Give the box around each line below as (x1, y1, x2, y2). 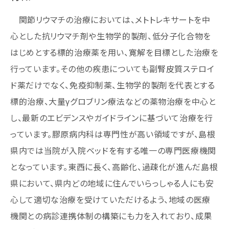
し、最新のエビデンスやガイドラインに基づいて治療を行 (10, 111, 213, 124)
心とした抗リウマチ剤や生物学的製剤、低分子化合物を (10, 30, 212, 42)
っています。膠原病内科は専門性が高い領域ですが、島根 (10, 128, 216, 140)
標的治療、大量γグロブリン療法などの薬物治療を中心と (10, 95, 216, 107)
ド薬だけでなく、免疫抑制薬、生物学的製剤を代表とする (10, 79, 215, 91)
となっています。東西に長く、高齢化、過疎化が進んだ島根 (10, 161, 218, 173)
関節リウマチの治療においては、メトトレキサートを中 (10, 13, 211, 26)
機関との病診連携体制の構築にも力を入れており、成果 (10, 210, 213, 222)
